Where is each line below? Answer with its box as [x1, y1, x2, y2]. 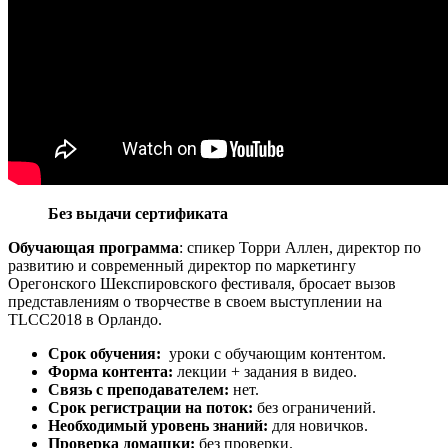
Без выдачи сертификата [48, 205, 228, 223]
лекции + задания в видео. [173, 363, 357, 381]
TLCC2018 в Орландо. [8, 311, 162, 329]
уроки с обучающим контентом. [161, 345, 386, 363]
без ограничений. [253, 399, 376, 417]
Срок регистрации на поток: [48, 399, 253, 417]
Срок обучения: [48, 345, 161, 363]
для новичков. [268, 417, 368, 435]
